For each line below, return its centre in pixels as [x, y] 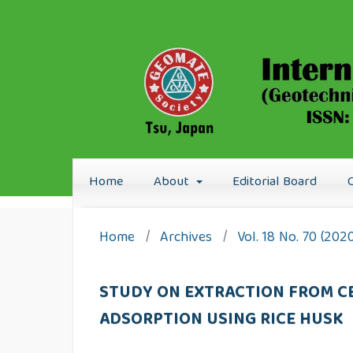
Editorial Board [275, 182]
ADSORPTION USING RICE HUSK [222, 320]
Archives [186, 238]
